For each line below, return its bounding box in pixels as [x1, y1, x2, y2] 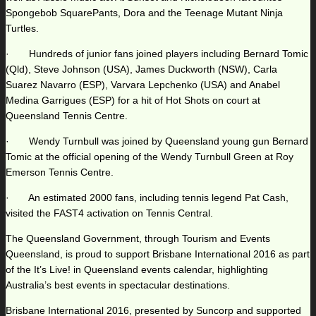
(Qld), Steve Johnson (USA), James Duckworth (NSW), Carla [6, 63, 277, 75]
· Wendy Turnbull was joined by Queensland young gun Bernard [6, 135, 308, 147]
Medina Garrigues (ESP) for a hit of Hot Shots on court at [6, 95, 260, 107]
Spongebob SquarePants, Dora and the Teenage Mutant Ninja [6, 7, 283, 19]
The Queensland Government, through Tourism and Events [6, 233, 270, 245]
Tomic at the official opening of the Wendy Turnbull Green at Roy [6, 151, 293, 163]
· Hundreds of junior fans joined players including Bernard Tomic [6, 48, 308, 60]
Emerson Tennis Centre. [6, 166, 114, 178]
